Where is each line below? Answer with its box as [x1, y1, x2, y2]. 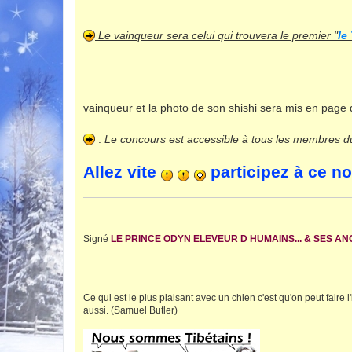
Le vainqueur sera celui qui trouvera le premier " [95, 28, 338, 42]
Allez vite [83, 163, 161, 182]
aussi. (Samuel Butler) [83, 304, 178, 316]
